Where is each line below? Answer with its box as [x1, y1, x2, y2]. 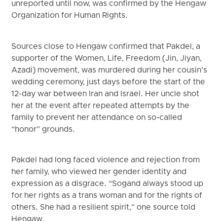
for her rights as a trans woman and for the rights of [11, 191, 203, 201]
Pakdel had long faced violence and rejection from [11, 155, 200, 166]
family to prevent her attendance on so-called [11, 112, 183, 123]
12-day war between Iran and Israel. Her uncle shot [11, 89, 200, 99]
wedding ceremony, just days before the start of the [11, 77, 206, 87]
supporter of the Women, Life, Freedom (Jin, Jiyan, [11, 53, 202, 64]
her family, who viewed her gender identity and [11, 167, 187, 178]
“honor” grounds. [11, 124, 76, 135]
